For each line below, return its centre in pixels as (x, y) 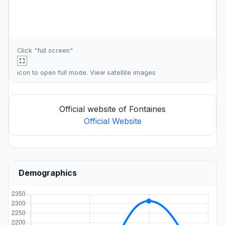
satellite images (131, 73)
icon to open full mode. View (62, 73)
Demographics (48, 173)
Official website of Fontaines (113, 109)
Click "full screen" (45, 50)
